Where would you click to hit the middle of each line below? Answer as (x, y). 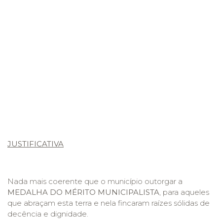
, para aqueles (184, 192)
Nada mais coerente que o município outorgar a (95, 181)
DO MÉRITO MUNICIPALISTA (105, 192)
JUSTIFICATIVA (36, 144)
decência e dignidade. (48, 214)
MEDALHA (28, 192)
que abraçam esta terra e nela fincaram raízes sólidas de (109, 203)
